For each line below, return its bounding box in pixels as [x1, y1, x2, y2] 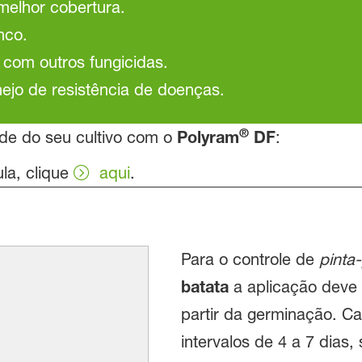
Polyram [176, 128, 239, 147]
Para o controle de [180, 250, 319, 270]
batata [180, 277, 229, 297]
